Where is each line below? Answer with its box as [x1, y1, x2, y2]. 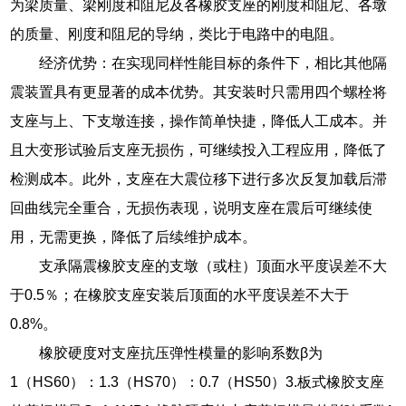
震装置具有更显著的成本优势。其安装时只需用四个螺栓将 [10, 83, 388, 100]
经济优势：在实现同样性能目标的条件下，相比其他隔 [39, 54, 388, 71]
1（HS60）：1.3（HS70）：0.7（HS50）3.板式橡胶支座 [10, 373, 385, 390]
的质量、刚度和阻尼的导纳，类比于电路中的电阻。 [10, 25, 344, 42]
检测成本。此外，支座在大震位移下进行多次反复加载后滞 [10, 170, 388, 187]
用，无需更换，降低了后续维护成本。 [10, 228, 257, 245]
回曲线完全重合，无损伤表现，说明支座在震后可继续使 [10, 199, 373, 216]
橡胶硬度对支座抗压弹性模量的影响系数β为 [39, 344, 324, 361]
